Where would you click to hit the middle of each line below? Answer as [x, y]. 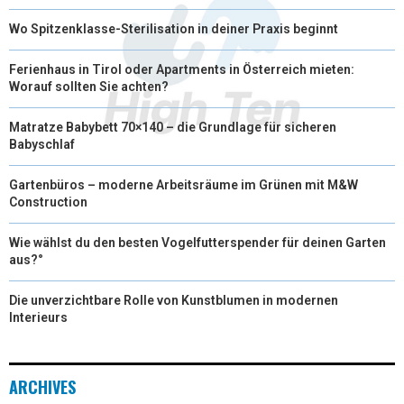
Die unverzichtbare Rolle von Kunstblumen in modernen [174, 300]
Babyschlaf [42, 144]
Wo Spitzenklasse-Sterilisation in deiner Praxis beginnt [174, 28]
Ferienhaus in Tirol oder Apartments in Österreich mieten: [182, 69]
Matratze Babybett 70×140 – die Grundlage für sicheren [173, 127]
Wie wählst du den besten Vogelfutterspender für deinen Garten [197, 242]
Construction [48, 202]
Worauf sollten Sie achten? [89, 86]
